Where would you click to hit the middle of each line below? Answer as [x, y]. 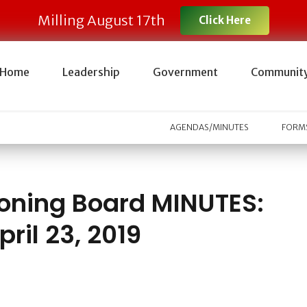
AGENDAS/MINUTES [210, 127]
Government [185, 72]
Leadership [91, 72]
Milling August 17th [101, 20]
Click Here [225, 20]
